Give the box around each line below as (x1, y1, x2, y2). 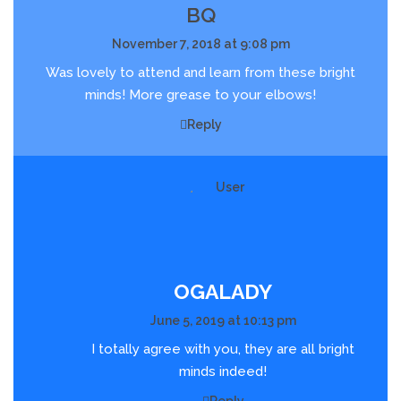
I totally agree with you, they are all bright (91, 341, 354, 358)
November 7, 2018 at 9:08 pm (111, 37, 290, 52)
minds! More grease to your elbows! (85, 87, 316, 104)
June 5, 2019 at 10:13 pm (149, 313, 296, 328)
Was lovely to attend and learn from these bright (46, 64, 355, 81)
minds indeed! (179, 363, 267, 380)
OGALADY (174, 279, 272, 304)
